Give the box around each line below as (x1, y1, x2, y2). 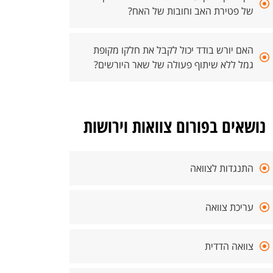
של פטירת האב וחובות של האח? (128, 4, 253, 18)
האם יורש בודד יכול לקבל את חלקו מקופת (93, 43, 253, 57)
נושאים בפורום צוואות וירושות (83, 114, 266, 138)
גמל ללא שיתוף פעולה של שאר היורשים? (94, 58, 253, 71)
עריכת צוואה (205, 200, 253, 214)
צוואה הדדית (205, 239, 253, 253)
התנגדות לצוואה (190, 161, 253, 175)
